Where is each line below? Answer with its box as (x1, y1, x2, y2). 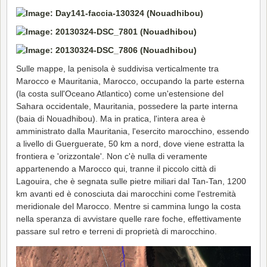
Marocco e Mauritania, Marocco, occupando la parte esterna (16, 76, 244, 86)
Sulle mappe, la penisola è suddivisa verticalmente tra (16, 63, 219, 73)
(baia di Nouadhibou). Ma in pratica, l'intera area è (16, 113, 206, 123)
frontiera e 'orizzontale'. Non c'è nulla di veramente (16, 151, 207, 161)
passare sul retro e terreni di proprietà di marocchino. (16, 226, 217, 236)
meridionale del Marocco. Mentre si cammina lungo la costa (16, 201, 241, 211)
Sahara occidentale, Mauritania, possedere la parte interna (16, 101, 238, 111)
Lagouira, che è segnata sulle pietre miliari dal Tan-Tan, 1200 (16, 176, 246, 186)
